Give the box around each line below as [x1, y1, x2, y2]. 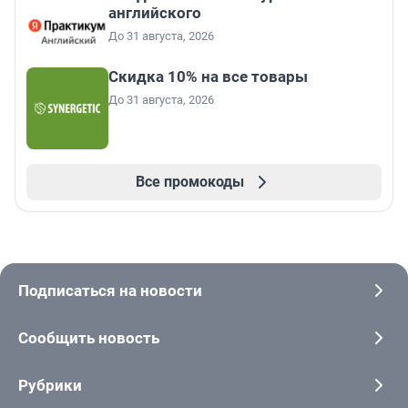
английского [108, 4, 201, 23]
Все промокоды [135, 173, 244, 191]
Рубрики [18, 376, 82, 395]
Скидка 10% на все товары [108, 67, 308, 87]
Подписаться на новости [18, 281, 202, 301]
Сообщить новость [18, 329, 159, 348]
